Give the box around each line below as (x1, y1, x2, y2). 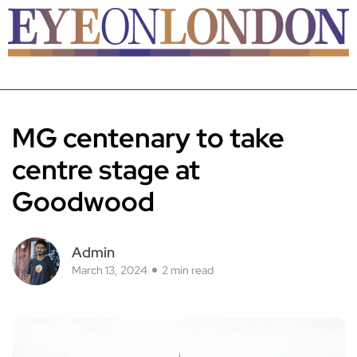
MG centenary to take (12, 120, 284, 155)
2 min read (162, 263, 214, 277)
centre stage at (12, 151, 200, 187)
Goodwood (12, 183, 155, 219)
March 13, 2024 (72, 263, 147, 277)
